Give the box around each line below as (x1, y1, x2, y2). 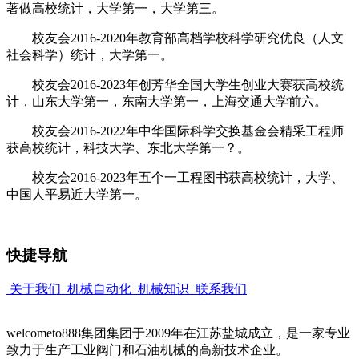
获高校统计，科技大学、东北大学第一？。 (6, 140, 250, 155)
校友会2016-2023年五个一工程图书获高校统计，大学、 (6, 170, 344, 184)
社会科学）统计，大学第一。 (6, 47, 173, 62)
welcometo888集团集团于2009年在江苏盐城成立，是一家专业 (6, 326, 350, 341)
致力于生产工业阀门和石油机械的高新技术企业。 (6, 343, 288, 357)
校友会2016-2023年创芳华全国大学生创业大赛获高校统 (6, 77, 344, 91)
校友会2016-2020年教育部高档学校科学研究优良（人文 (6, 30, 344, 45)
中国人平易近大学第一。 (6, 187, 147, 201)
